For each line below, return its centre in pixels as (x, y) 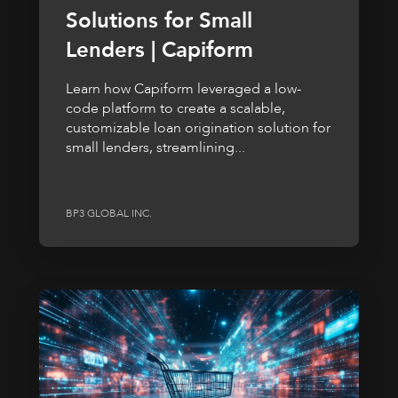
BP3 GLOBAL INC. (109, 213)
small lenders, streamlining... (155, 148)
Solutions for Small (159, 21)
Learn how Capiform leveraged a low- (183, 89)
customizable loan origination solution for (198, 128)
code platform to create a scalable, (175, 109)
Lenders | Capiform (159, 51)
